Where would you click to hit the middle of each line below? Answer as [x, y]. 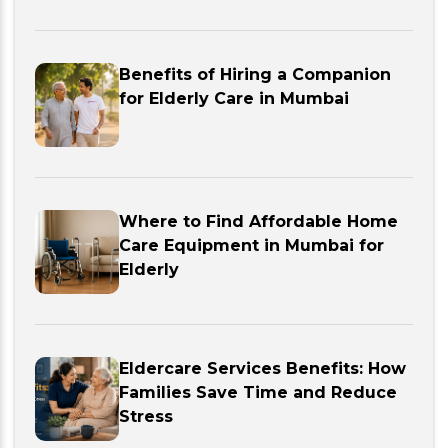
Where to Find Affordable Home [258, 221]
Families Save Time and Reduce [258, 392]
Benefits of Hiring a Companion [255, 74]
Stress [146, 416]
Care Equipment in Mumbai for [251, 245]
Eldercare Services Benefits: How [262, 368]
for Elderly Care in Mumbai [234, 98]
